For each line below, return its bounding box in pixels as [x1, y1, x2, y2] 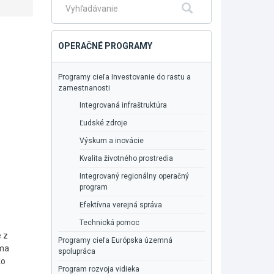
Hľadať [192, 2, 225, 15]
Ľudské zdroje [79, 119, 127, 127]
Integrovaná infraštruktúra [79, 101, 167, 109]
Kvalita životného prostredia [79, 154, 173, 163]
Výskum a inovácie [79, 136, 144, 145]
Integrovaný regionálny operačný [79, 172, 189, 180]
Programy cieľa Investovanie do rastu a [57, 73, 191, 81]
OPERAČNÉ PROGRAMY [57, 41, 152, 51]
